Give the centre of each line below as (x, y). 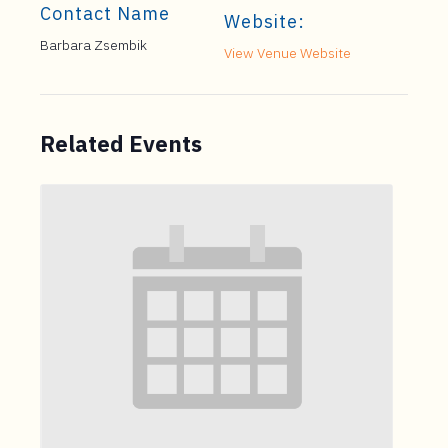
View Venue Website (287, 53)
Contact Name (105, 13)
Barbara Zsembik (93, 45)
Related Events (121, 143)
